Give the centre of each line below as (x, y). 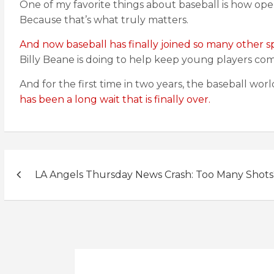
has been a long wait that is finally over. (115, 99)
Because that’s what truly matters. (104, 20)
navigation (57, 187)
